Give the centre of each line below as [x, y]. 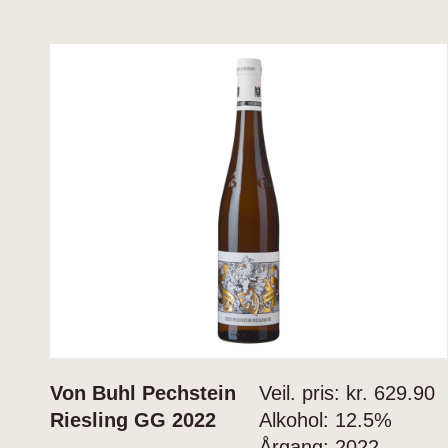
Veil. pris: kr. [313, 393]
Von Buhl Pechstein [143, 393]
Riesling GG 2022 [133, 420]
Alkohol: [293, 420]
